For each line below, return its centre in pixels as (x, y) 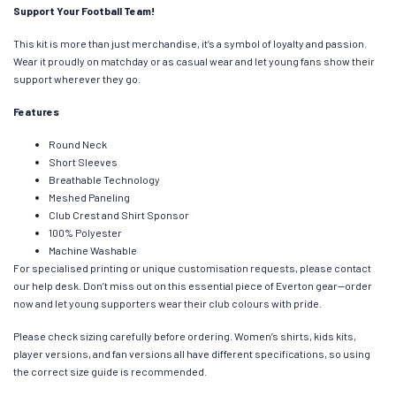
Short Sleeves (83, 162)
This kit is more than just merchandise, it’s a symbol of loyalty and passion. (190, 44)
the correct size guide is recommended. (110, 372)
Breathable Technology (104, 180)
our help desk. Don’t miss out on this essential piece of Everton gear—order (193, 286)
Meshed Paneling (89, 198)
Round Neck (78, 145)
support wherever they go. (77, 79)
